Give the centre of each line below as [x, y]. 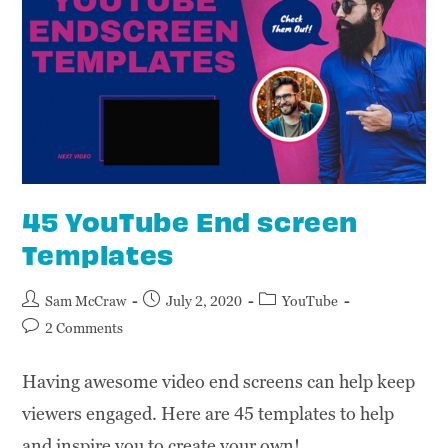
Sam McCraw [86, 300]
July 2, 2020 [204, 300]
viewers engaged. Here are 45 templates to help [208, 413]
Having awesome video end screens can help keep [219, 381]
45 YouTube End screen [190, 220]
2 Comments [84, 327]
